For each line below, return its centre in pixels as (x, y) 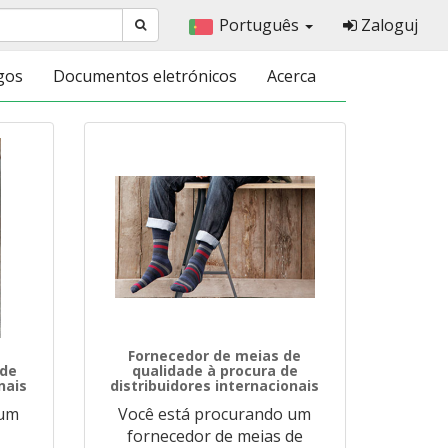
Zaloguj (387, 25)
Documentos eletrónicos (145, 76)
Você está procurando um (215, 414)
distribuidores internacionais (215, 385)
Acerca (291, 76)
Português (261, 25)
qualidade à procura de (214, 370)
